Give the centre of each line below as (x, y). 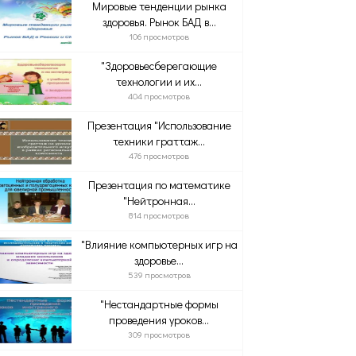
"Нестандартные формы (159, 304)
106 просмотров (159, 36)
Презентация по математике (159, 185)
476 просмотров (159, 155)
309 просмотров (159, 334)
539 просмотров (159, 275)
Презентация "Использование (159, 125)
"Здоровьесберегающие (159, 66)
